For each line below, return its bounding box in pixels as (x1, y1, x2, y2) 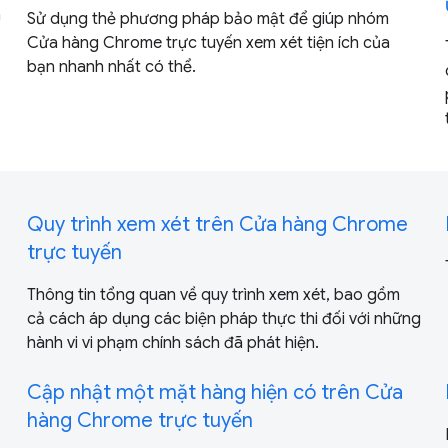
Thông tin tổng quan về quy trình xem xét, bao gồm (26, 284, 400, 305)
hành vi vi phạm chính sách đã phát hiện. (26, 332, 319, 353)
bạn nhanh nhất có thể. (26, 56, 196, 77)
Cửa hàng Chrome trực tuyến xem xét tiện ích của (26, 32, 390, 53)
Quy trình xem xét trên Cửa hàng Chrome (26, 211, 408, 237)
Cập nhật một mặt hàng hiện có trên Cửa (26, 379, 403, 405)
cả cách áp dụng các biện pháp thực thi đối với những (26, 308, 421, 329)
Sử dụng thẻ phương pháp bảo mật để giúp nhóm (26, 8, 389, 29)
